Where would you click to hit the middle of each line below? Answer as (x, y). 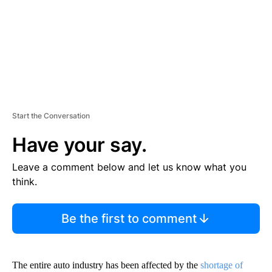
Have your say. (80, 144)
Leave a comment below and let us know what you (129, 167)
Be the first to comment (129, 218)
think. (25, 181)
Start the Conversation (51, 115)
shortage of (222, 265)
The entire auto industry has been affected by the (106, 265)
